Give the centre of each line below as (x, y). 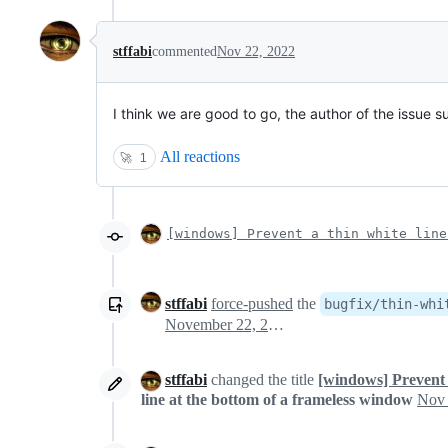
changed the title (262, 379)
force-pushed (252, 303)
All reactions (200, 156)
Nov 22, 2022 (256, 51)
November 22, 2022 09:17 (276, 324)
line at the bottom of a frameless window (277, 400)
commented (184, 51)
